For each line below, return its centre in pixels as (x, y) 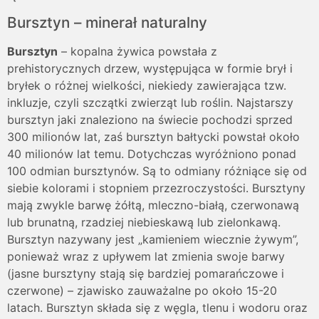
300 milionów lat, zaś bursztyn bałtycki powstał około (153, 136)
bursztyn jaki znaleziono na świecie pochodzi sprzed (150, 119)
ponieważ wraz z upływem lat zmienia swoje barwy (146, 256)
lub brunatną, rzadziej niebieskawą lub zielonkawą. (144, 222)
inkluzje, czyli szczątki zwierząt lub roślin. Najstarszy (150, 102)
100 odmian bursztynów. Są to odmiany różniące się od (157, 171)
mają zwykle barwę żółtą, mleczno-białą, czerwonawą (153, 205)
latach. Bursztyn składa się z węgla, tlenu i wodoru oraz (157, 307)
